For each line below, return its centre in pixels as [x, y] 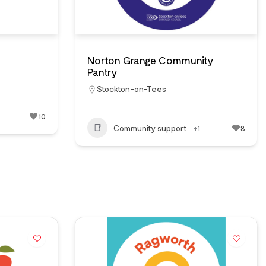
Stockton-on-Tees [132, 89]
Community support [150, 128]
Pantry [102, 72]
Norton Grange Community [150, 60]
